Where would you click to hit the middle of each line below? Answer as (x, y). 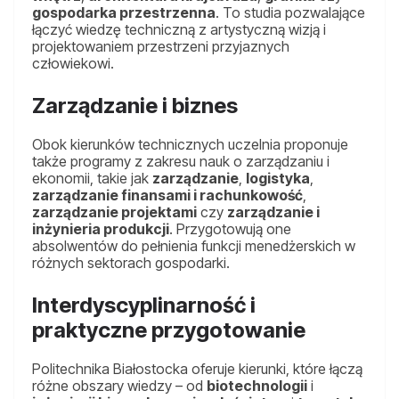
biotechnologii (257, 386)
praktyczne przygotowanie (169, 330)
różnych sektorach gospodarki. (131, 263)
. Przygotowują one (230, 229)
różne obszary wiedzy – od (119, 386)
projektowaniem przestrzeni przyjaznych (161, 47)
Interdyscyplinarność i (144, 305)
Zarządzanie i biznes (135, 106)
